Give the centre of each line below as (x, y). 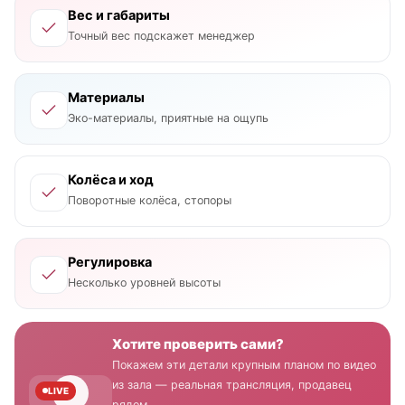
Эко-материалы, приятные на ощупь (168, 118)
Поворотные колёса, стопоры (150, 200)
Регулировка (110, 262)
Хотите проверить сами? (198, 344)
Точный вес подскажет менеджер (161, 35)
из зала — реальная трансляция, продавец (232, 384)
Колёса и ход (111, 179)
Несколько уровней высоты (144, 282)
